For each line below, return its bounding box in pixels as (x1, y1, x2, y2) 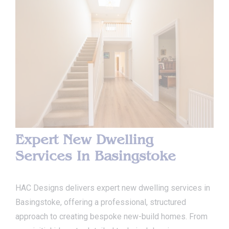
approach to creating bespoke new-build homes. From (15, 211, 208, 221)
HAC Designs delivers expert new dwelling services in (15, 182, 210, 193)
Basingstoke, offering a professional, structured (15, 197, 186, 207)
